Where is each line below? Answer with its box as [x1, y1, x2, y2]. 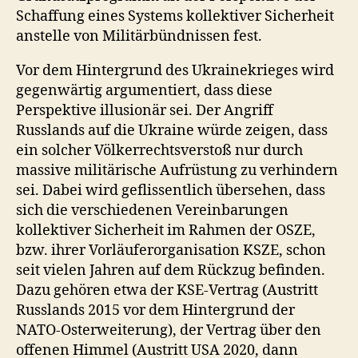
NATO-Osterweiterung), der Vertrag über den [16, 320, 321, 340]
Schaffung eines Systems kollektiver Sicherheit [16, 6, 334, 26]
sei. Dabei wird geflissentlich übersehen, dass [16, 181, 325, 200]
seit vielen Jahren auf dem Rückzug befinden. [16, 261, 325, 280]
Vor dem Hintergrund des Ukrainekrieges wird [16, 61, 334, 80]
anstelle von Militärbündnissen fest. [16, 26, 262, 46]
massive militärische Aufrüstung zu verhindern [16, 161, 338, 180]
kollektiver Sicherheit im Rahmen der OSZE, [16, 221, 316, 240]
